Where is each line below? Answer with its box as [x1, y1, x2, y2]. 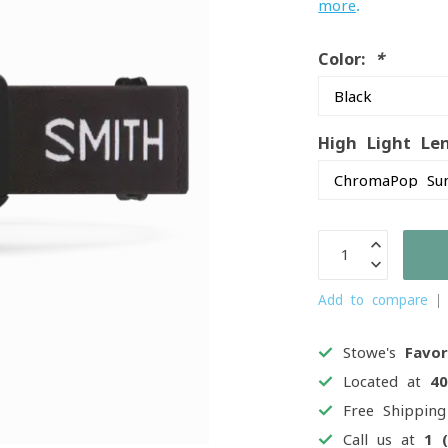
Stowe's [343, 345, 406, 360]
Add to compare [318, 293, 429, 307]
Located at [343, 374, 431, 389]
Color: [318, 51, 376, 67]
